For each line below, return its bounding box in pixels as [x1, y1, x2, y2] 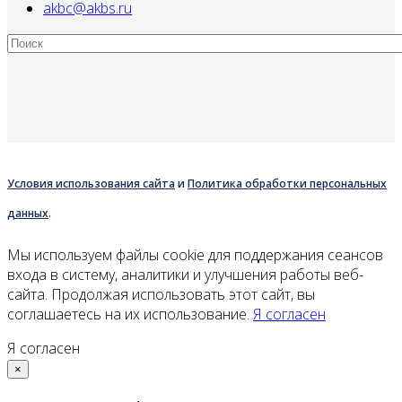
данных [7, 205, 48, 221]
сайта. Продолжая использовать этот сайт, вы [7, 284, 315, 304]
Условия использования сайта [7, 175, 175, 191]
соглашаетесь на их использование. [7, 303, 253, 324]
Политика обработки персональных [188, 175, 387, 191]
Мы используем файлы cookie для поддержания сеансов [7, 244, 383, 265]
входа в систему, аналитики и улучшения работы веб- [7, 264, 363, 284]
